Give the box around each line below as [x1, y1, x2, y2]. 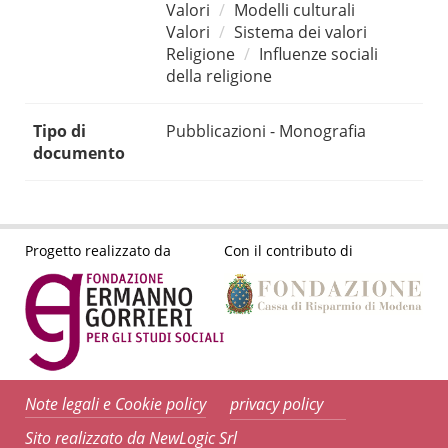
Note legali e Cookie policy [25, 393, 206, 416]
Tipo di [33, 120, 86, 143]
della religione [166, 65, 272, 88]
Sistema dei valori [234, 21, 367, 44]
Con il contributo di [224, 240, 353, 260]
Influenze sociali [259, 43, 378, 66]
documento [33, 142, 125, 165]
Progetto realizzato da [25, 240, 171, 260]
